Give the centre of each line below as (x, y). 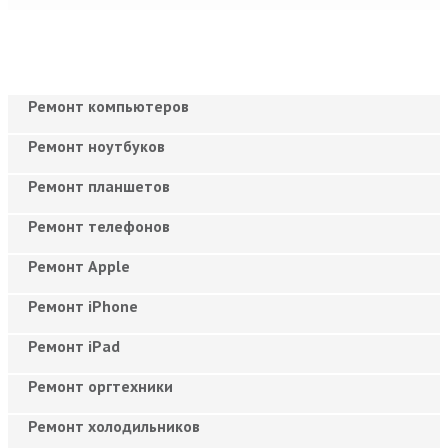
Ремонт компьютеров (108, 105)
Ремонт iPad (74, 345)
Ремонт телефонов (99, 225)
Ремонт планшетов (99, 185)
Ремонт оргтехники (100, 385)
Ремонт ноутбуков (96, 145)
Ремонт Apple (79, 265)
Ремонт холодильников (114, 425)
